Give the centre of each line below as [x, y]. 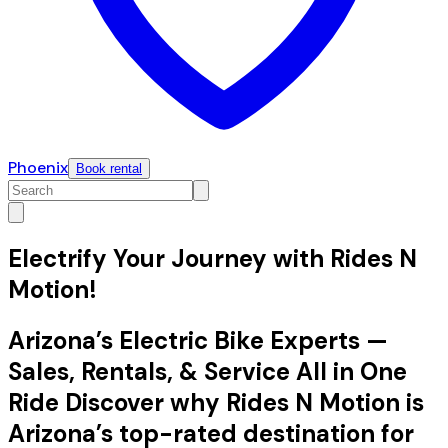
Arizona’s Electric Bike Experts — [198, 340]
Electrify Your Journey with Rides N [212, 258]
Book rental [109, 168]
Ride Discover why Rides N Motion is [216, 402]
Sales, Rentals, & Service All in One [207, 371]
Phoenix [38, 167]
